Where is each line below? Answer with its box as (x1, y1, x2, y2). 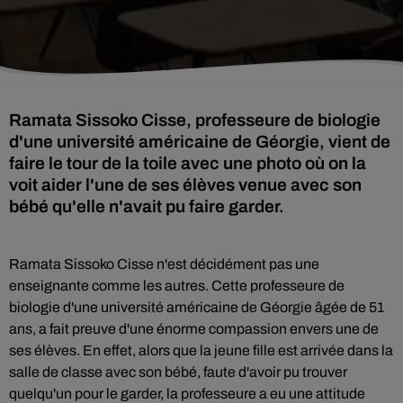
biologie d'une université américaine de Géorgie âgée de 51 (9, 300, 384, 315)
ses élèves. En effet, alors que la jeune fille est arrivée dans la (9, 343, 393, 358)
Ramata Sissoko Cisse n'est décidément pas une (9, 256, 319, 272)
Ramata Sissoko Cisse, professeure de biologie (9, 111, 381, 130)
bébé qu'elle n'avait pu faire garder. (9, 197, 284, 216)
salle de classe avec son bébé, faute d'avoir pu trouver (9, 364, 347, 380)
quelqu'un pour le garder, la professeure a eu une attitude (9, 386, 365, 401)
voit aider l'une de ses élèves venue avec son (9, 175, 362, 194)
